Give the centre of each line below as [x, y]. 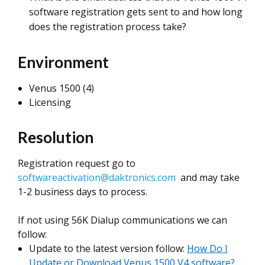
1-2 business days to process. [83, 192]
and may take [208, 177]
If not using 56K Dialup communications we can [122, 220]
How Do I [207, 248]
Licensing [50, 102]
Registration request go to [77, 163]
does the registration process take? [108, 27]
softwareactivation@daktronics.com [97, 177]
